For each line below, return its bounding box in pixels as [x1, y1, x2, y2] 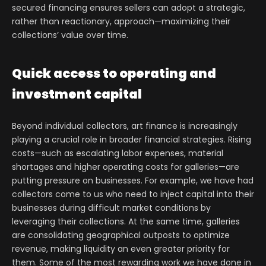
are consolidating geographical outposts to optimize [12, 229, 230, 242]
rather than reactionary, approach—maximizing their [12, 15, 230, 28]
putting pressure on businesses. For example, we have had [12, 175, 254, 187]
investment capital [12, 85, 142, 103]
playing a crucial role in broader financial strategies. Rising [12, 134, 251, 146]
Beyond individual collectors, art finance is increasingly [12, 120, 237, 132]
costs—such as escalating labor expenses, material [12, 147, 223, 160]
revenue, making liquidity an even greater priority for [12, 243, 230, 255]
